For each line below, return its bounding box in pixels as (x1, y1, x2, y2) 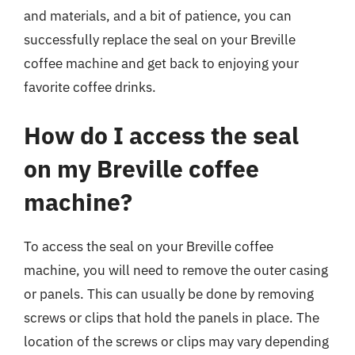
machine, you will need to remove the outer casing (24, 261, 328, 279)
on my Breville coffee (24, 153, 259, 184)
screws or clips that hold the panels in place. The (24, 309, 319, 326)
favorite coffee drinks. (24, 78, 156, 96)
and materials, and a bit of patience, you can (24, 6, 292, 25)
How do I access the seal (24, 120, 299, 151)
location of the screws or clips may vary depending (24, 333, 329, 350)
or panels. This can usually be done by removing (24, 285, 314, 303)
